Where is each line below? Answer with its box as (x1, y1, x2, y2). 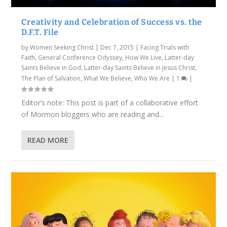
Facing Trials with (140, 43, 190, 52)
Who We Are (134, 74, 170, 83)
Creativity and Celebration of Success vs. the (21, 17, 202, 27)
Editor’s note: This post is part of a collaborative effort (21, 98, 199, 108)
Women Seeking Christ (30, 43, 94, 52)
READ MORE (27, 135, 69, 145)
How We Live (125, 53, 162, 62)
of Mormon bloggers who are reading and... (21, 109, 164, 120)
